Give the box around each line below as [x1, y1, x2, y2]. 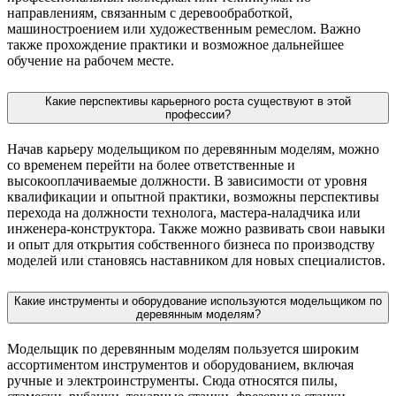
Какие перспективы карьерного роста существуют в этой [45, 95, 351, 109]
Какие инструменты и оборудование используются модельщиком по [14, 293, 382, 308]
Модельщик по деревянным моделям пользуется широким [7, 340, 359, 356]
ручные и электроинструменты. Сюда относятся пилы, [7, 372, 338, 388]
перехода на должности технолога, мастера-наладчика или [7, 205, 361, 220]
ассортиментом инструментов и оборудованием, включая [7, 356, 354, 372]
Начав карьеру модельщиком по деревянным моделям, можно [7, 141, 379, 156]
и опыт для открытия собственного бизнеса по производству [7, 237, 375, 252]
